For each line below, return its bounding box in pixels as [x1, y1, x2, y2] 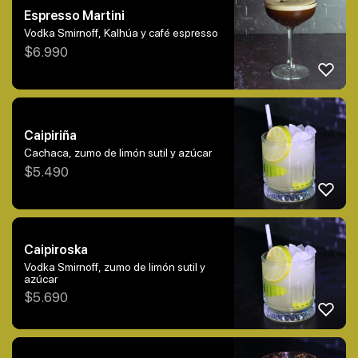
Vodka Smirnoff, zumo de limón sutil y [24, 260, 205, 273]
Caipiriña [24, 128, 77, 144]
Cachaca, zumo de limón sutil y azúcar [24, 146, 212, 160]
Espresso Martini [24, 8, 125, 24]
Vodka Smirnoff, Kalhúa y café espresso [24, 26, 218, 40]
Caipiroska [24, 241, 88, 257]
